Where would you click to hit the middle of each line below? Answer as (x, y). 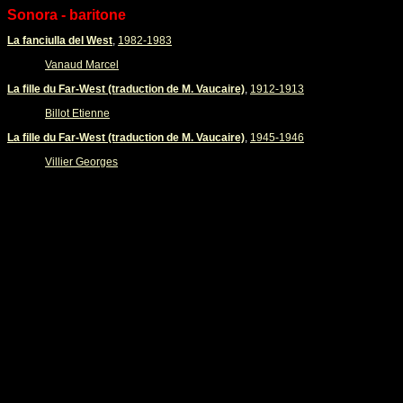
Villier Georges (81, 162)
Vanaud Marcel (82, 65)
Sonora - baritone (67, 15)
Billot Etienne (77, 113)
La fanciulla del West (60, 40)
